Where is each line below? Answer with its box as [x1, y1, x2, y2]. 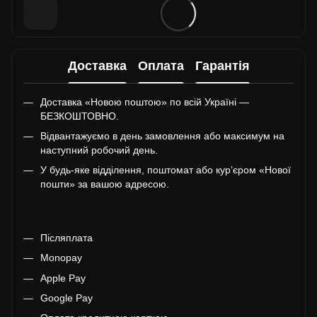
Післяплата [40, 231, 93, 243]
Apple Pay [40, 272, 86, 284]
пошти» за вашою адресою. [40, 178, 169, 190]
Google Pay [40, 292, 93, 304]
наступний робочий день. [40, 144, 158, 156]
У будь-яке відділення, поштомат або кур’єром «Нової [40, 164, 291, 176]
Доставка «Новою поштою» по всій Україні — [40, 96, 249, 108]
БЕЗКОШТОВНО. [40, 110, 119, 122]
